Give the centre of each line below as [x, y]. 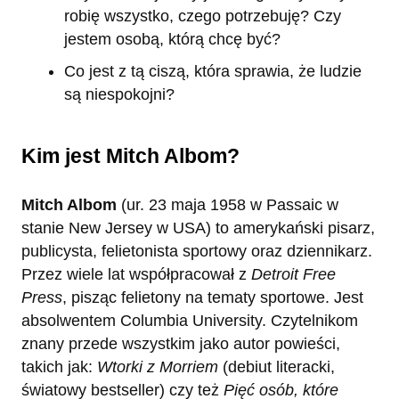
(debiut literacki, [277, 367]
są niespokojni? [119, 95]
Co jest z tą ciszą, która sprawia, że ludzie [213, 72]
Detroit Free [293, 275]
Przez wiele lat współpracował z [136, 275]
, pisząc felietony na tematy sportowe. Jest [213, 298]
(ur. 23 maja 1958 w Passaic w [228, 205]
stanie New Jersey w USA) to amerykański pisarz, [198, 228]
